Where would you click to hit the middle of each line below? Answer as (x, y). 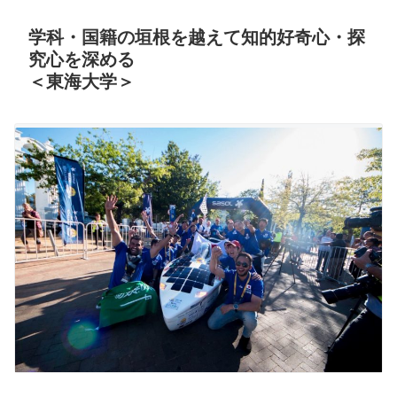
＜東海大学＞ (82, 82)
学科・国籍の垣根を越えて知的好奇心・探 (197, 38)
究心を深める (82, 60)
